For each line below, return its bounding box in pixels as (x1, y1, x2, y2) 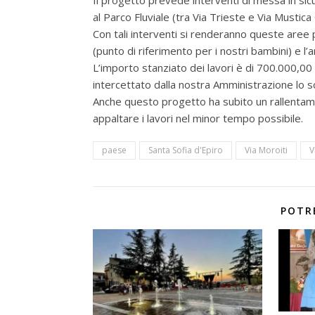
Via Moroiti (245, 143, 288, 156)
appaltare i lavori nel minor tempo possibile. (93, 110, 303, 125)
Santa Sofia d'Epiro (148, 143, 223, 156)
